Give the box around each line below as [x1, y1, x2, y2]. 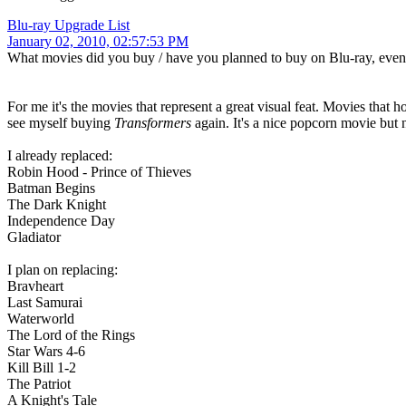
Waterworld [7, 311, 74, 327]
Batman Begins [7, 180, 95, 197]
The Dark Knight [7, 197, 106, 213]
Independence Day [7, 213, 115, 229]
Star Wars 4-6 [7, 343, 85, 360]
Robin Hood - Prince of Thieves [7, 164, 191, 180]
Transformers [114, 115, 191, 131]
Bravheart [7, 278, 63, 295]
